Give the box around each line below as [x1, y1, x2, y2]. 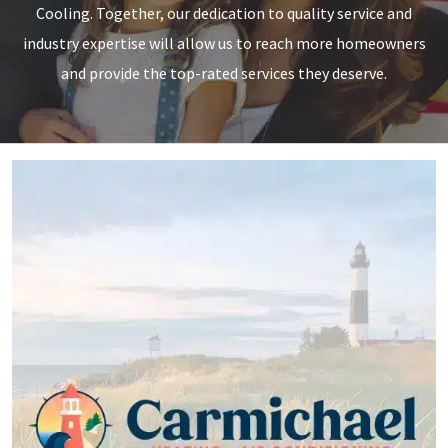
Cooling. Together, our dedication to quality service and [36, 3, 412, 24]
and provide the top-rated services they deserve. [61, 63, 387, 84]
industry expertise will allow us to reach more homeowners [22, 33, 426, 54]
